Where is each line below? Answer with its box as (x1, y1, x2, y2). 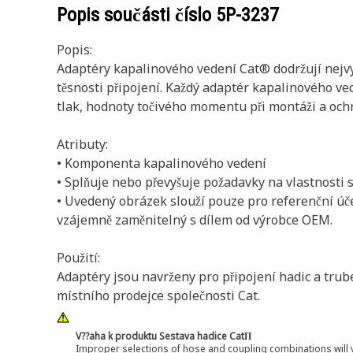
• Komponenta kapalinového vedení (57, 154, 266, 172)
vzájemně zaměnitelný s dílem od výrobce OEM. (57, 211, 333, 229)
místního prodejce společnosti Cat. (57, 287, 260, 304)
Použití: (57, 249, 100, 266)
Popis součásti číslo (57, 4, 216, 26)
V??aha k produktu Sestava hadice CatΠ (76, 329, 251, 343)
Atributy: (57, 136, 108, 153)
